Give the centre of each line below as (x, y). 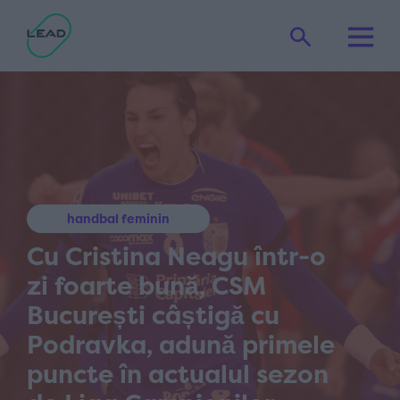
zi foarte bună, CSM (146, 286)
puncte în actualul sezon (178, 374)
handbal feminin (118, 218)
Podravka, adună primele (181, 345)
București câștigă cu (153, 315)
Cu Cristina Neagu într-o (176, 256)
